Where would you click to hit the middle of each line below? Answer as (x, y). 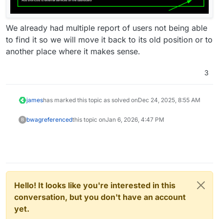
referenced (57, 119)
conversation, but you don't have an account (100, 197)
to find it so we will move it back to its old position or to (109, 39)
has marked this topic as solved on (90, 100)
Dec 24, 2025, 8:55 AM (169, 100)
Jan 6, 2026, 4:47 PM (135, 119)
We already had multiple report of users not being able (107, 28)
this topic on (89, 119)
